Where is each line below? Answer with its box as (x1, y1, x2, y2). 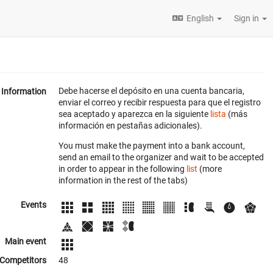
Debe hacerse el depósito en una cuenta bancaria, (58, 86, 244, 96)
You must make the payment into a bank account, (58, 141, 245, 151)
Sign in (234, 13, 261, 23)
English (186, 13, 214, 23)
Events (21, 200, 46, 210)
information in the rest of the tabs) (58, 175, 188, 185)
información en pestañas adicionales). (58, 121, 202, 130)
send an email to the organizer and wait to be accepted (58, 152, 264, 162)
